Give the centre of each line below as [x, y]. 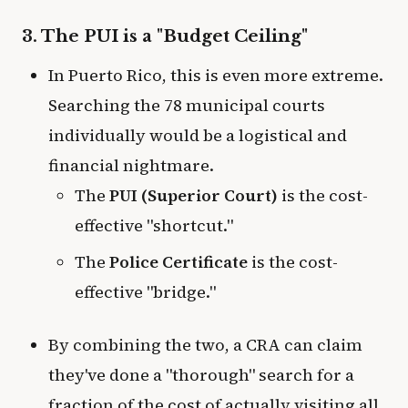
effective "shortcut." [153, 225]
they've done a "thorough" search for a [201, 375]
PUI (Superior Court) [193, 195]
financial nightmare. [131, 165]
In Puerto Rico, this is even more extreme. [215, 75]
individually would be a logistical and [197, 135]
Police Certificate [178, 261]
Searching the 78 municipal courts [186, 105]
